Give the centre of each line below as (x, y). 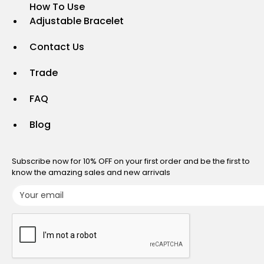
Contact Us (57, 47)
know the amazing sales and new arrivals (91, 172)
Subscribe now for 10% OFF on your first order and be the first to (131, 161)
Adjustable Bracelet (77, 21)
